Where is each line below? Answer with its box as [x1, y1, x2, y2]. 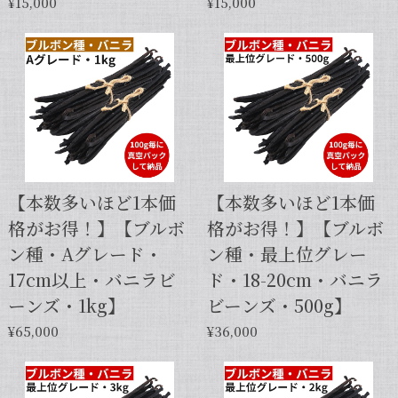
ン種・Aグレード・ [7, 241, 163, 267]
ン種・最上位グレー [206, 241, 367, 267]
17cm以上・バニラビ [7, 267, 176, 293]
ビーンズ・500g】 [206, 292, 352, 319]
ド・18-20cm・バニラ [206, 267, 383, 293]
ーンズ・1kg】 [7, 292, 125, 319]
